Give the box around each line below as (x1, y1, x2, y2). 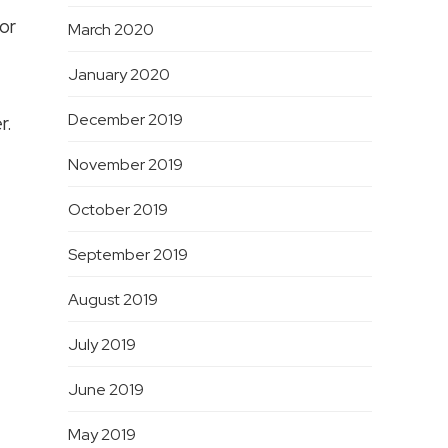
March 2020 (67, 19, 154, 41)
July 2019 (67, 334, 136, 356)
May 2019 (67, 424, 136, 446)
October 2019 (67, 199, 168, 221)
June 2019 (67, 379, 144, 401)
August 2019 (67, 289, 158, 311)
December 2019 (67, 109, 183, 131)
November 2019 (67, 154, 183, 176)
